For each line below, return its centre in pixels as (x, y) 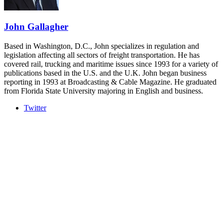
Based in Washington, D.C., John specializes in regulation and (102, 46)
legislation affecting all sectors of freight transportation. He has (102, 55)
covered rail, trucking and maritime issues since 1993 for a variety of (111, 64)
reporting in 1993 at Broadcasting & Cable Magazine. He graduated (110, 82)
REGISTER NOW (111, 10)
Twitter (35, 108)
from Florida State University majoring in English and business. (104, 91)
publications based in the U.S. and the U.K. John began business (105, 73)
